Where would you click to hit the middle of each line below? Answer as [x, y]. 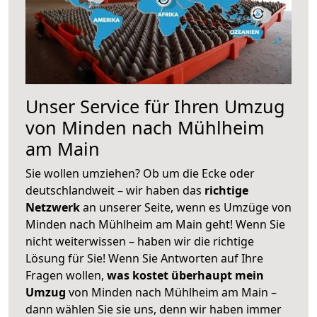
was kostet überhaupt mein [185, 275]
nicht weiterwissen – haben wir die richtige [140, 241]
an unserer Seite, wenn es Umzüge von [187, 207]
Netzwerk [54, 207]
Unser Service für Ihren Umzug [155, 106]
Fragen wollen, [66, 275]
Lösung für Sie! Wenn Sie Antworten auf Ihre [144, 258]
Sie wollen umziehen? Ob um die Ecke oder [140, 173]
